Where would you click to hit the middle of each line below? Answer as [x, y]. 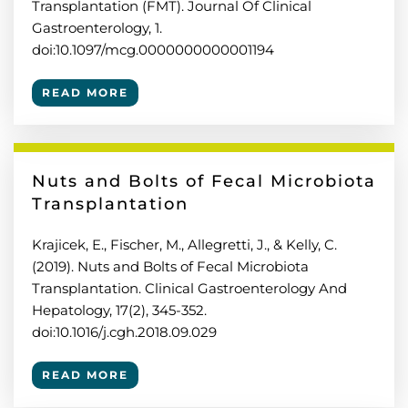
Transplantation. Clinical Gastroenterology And [189, 288]
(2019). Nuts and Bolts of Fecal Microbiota [170, 266]
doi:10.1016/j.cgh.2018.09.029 [124, 332]
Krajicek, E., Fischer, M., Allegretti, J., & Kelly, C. [184, 245]
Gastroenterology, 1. [97, 28]
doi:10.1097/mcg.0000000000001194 [153, 50]
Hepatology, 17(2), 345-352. [119, 310]
